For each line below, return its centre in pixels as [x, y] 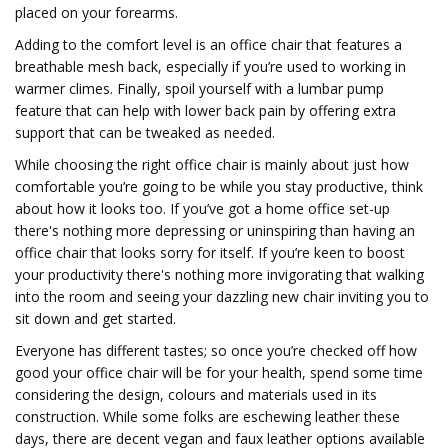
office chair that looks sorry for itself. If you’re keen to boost [210, 252]
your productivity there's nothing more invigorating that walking [219, 274]
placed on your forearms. [96, 12]
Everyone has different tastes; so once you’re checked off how [216, 350]
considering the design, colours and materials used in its [196, 394]
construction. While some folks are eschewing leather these [207, 416]
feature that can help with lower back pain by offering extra [205, 110]
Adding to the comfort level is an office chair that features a [208, 44]
